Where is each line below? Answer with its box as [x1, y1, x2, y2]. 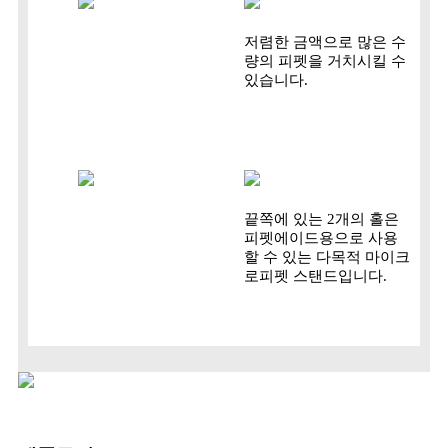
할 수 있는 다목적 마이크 [244, 249, 410, 266]
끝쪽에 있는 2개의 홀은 [244, 211, 399, 228]
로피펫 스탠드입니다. [244, 268, 387, 285]
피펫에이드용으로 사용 [244, 230, 398, 247]
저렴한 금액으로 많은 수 [244, 34, 406, 51]
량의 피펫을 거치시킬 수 [244, 53, 406, 70]
